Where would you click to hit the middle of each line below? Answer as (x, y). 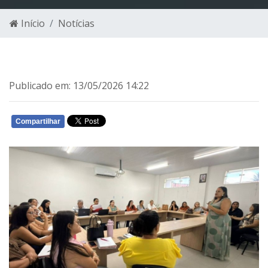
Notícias (76, 23)
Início (32, 23)
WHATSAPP (150, 124)
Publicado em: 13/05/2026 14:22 (79, 86)
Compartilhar (38, 122)
